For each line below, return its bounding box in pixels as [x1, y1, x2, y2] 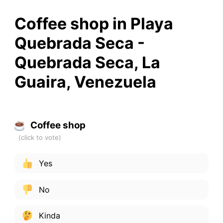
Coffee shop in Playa [14, 13, 173, 33]
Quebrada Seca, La [14, 52, 160, 72]
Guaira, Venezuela [14, 72, 156, 92]
